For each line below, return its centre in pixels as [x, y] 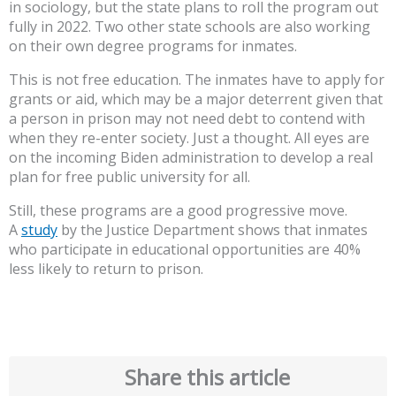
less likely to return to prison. [106, 269]
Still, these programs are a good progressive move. [178, 211]
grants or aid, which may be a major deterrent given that [196, 99]
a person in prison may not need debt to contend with [187, 119]
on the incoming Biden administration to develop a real [191, 158]
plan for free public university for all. [129, 177]
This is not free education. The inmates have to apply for [197, 80]
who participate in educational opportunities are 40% [185, 250]
